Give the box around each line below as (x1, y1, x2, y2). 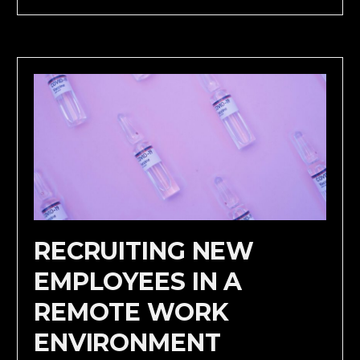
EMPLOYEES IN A (33, 266, 243, 297)
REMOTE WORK (33, 297, 229, 327)
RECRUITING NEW (33, 235, 255, 266)
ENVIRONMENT (33, 327, 221, 358)
